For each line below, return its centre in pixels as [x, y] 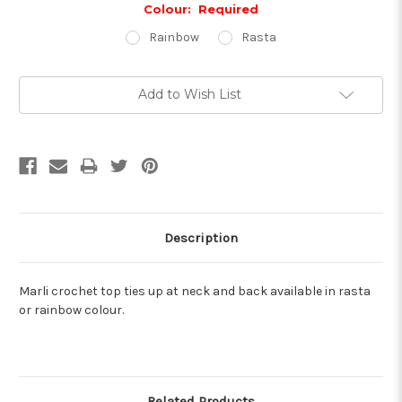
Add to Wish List [189, 95]
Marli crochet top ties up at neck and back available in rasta [195, 292]
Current [41, 85]
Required [229, 9]
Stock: [38, 102]
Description [201, 238]
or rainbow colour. [71, 310]
